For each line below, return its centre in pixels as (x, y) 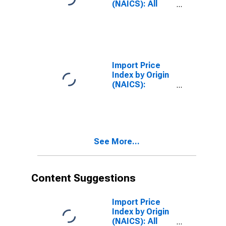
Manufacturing (140, 94)
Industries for (138, 13)
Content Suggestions (83, 178)
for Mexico (133, 104)
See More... (117, 142)
